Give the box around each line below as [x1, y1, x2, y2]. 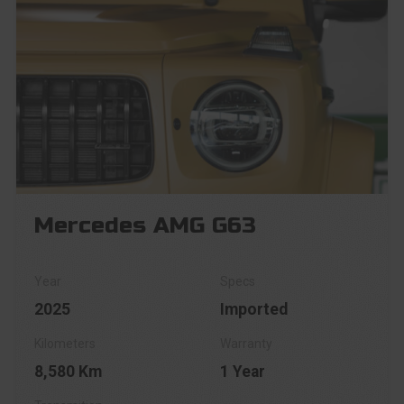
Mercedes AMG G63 [33, 212, 256, 239]
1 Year [220, 363, 265, 381]
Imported [220, 300, 288, 318]
